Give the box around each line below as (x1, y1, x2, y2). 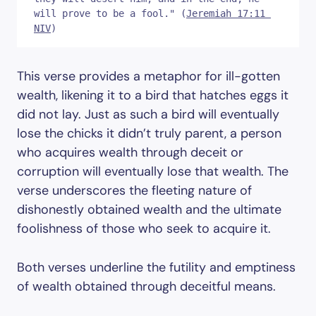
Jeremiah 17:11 (186, 8, 265, 19)
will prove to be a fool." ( (34, 8, 186, 19)
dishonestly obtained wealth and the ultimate (17, 201, 281, 218)
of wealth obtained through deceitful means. (17, 278, 276, 295)
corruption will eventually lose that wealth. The (17, 163, 288, 180)
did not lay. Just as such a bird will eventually (17, 106, 279, 123)
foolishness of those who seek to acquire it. (17, 220, 271, 237)
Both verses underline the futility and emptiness (17, 259, 296, 276)
